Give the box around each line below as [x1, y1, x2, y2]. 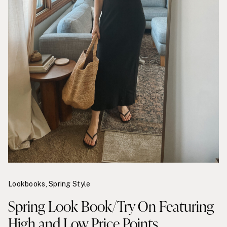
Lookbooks [8, 179, 46, 188]
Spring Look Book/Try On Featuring [8, 195, 214, 216]
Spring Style [49, 179, 91, 188]
